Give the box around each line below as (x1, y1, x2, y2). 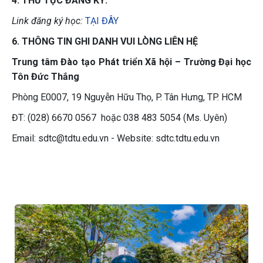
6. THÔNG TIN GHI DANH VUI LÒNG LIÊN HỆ (12, 36, 198, 47)
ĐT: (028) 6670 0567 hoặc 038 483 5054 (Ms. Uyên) (12, 112, 227, 123)
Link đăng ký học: (12, 15, 83, 26)
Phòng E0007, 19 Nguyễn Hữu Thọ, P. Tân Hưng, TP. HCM (12, 92, 242, 103)
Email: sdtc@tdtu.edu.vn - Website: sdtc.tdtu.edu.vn (12, 133, 220, 144)
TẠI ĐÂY (85, 15, 121, 26)
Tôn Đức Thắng (12, 71, 79, 82)
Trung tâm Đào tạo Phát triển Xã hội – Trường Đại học (12, 56, 251, 68)
